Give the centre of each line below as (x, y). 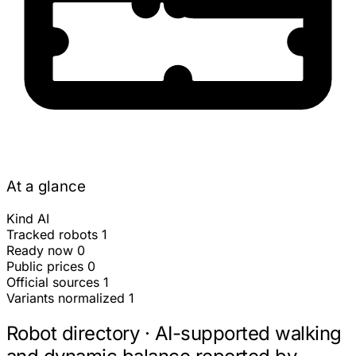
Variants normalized (66, 298)
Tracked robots (52, 234)
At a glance (46, 187)
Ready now (40, 250)
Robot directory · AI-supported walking (174, 333)
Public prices (45, 266)
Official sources (53, 282)
